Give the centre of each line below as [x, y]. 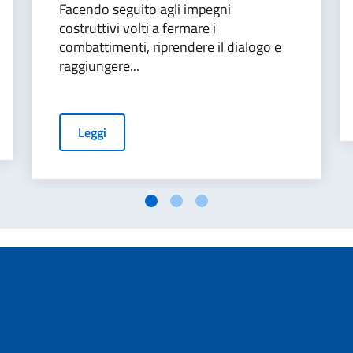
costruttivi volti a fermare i [137, 28]
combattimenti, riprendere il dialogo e [170, 47]
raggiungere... [99, 66]
